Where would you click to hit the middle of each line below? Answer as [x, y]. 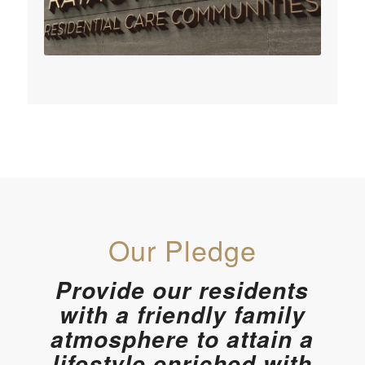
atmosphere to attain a [182, 339]
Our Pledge [182, 250]
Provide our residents [182, 290]
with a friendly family [182, 315]
